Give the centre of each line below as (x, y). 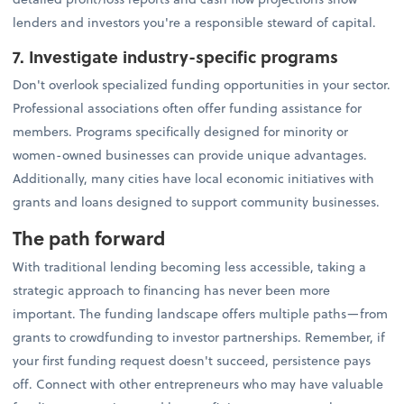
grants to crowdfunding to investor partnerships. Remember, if (199, 337)
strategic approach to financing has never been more (172, 290)
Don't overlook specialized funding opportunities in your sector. (202, 84)
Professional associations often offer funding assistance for (188, 107)
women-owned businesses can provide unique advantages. (190, 154)
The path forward (92, 237)
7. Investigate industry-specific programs (178, 56)
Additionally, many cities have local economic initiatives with (194, 178)
